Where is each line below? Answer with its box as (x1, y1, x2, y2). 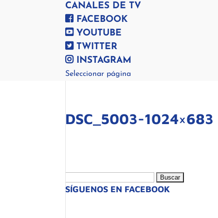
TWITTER (73, 42, 118, 52)
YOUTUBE (73, 29, 122, 38)
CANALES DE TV (65, 1, 142, 11)
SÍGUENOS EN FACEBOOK (65, 184, 170, 194)
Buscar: (65, 172, 91, 181)
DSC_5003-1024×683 (65, 110, 214, 127)
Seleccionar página (65, 70, 131, 78)
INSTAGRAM (73, 56, 132, 65)
